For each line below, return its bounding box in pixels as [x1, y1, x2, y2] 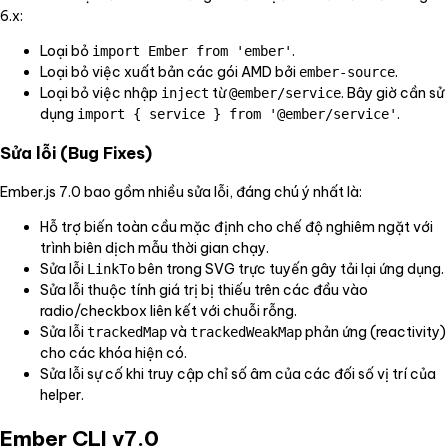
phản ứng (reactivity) [302, 322, 446, 341]
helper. [40, 385, 84, 404]
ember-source [299, 63, 395, 80]
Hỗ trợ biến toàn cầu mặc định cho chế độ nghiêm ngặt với [40, 217, 433, 236]
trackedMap [87, 323, 167, 340]
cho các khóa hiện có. [40, 343, 187, 362]
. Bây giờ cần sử [341, 83, 444, 102]
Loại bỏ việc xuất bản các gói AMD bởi [40, 62, 299, 81]
